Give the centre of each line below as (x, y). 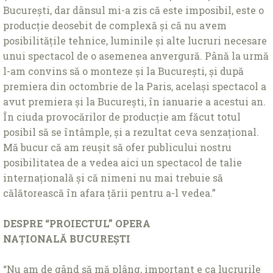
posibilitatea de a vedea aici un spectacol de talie (122, 162)
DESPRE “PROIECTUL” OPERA (77, 223)
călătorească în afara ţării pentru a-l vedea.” (109, 193)
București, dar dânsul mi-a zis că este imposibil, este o (133, 10)
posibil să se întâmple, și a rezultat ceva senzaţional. (131, 132)
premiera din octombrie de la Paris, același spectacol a (135, 86)
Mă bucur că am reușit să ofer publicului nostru (117, 147)
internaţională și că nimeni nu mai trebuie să (113, 177)
